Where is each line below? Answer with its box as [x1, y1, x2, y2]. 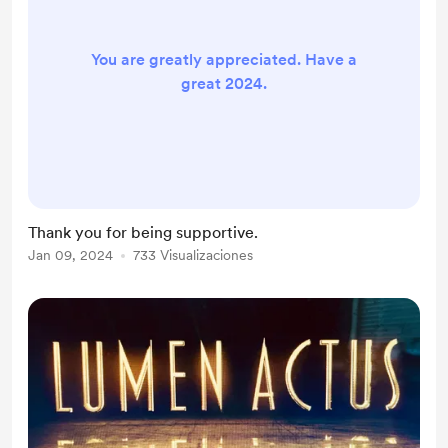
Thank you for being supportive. [28, 223, 258, 242]
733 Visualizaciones [133, 247, 253, 263]
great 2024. [180, 73, 267, 93]
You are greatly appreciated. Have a [90, 49, 357, 69]
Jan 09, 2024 [28, 247, 113, 263]
